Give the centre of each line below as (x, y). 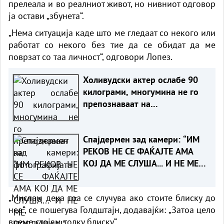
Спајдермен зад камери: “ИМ (141, 139)
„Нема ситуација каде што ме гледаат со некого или (112, 32)
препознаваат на (116, 103)
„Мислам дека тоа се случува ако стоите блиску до (112, 197)
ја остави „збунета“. (46, 15)
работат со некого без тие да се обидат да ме (112, 44)
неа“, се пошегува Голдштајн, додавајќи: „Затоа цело (112, 209)
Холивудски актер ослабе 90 (140, 79)
